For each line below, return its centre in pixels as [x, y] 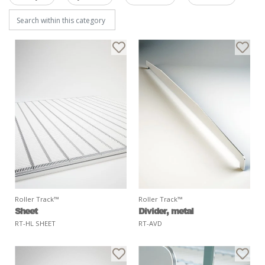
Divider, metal [166, 210]
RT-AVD [150, 223]
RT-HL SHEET [35, 223]
